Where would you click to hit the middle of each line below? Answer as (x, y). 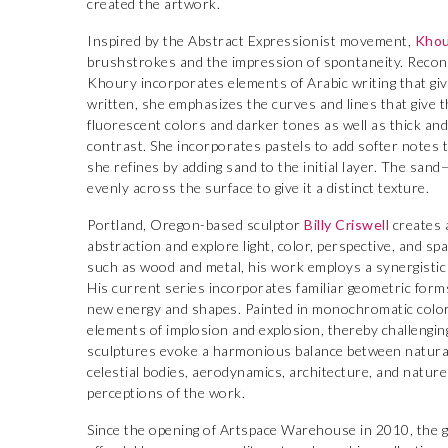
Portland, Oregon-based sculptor (195, 224)
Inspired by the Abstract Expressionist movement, (251, 40)
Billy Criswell (346, 224)
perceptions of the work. (166, 392)
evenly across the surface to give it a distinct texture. (258, 187)
